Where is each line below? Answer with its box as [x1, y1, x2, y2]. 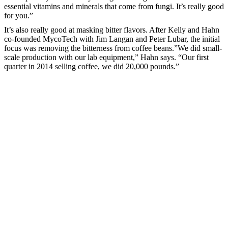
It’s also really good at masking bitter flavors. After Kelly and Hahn [4, 25, 219, 34]
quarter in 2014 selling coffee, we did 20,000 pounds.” [4, 62, 179, 71]
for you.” [4, 11, 33, 20]
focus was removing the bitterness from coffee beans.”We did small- [4, 43, 222, 52]
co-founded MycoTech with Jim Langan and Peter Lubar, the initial [4, 34, 220, 43]
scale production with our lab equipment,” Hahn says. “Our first [4, 52, 209, 62]
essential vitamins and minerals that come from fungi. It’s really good [4, 2, 224, 11]
